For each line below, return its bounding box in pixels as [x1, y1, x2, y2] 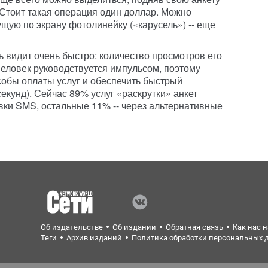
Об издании [112, 223, 157, 232]
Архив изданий [66, 233, 123, 242]
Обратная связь [166, 223, 224, 232]
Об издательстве [41, 223, 103, 232]
